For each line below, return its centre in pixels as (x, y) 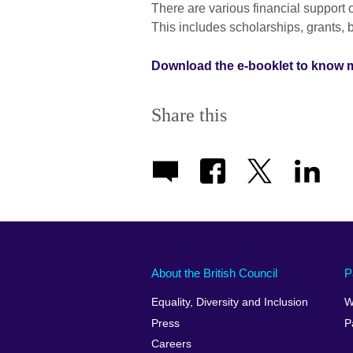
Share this (189, 115)
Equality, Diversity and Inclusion (230, 303)
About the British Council (214, 273)
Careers (171, 344)
